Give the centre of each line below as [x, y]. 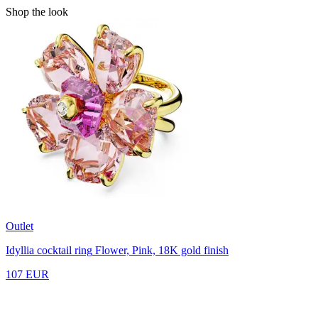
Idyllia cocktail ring [49, 250]
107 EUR [27, 274]
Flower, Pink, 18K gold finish [162, 250]
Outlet [20, 226]
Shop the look [37, 12]
